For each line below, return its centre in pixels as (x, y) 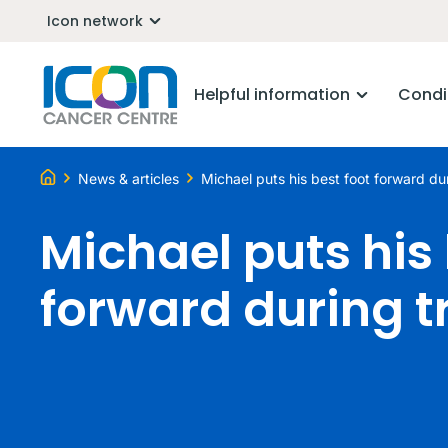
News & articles (128, 178)
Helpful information (272, 94)
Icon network (95, 20)
